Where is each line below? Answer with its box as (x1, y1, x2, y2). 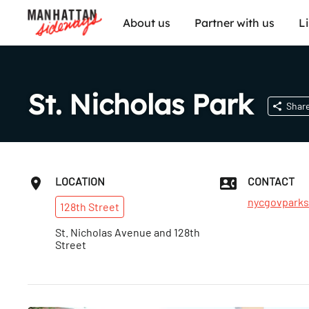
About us (123, 15, 170, 30)
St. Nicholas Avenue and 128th (55, 226, 200, 239)
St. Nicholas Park (28, 87, 253, 121)
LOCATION (55, 175, 105, 188)
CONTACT (247, 175, 295, 188)
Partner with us (195, 15, 275, 30)
